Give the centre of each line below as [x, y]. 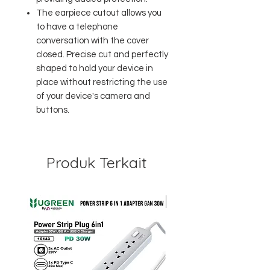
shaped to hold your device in [95, 68]
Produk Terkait [96, 162]
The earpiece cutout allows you [99, 13]
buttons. [53, 110]
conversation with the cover [93, 41]
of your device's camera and [93, 96]
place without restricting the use [102, 82]
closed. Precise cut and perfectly [102, 55]
